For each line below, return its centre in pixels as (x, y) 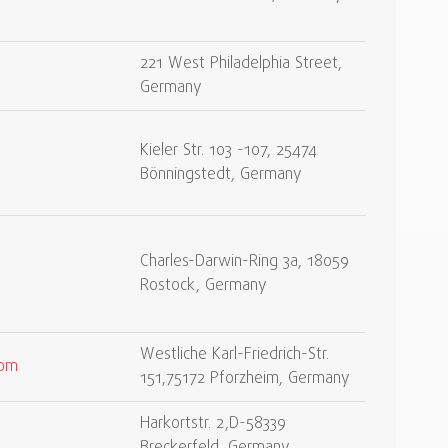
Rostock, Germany (203, 286)
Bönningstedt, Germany (221, 175)
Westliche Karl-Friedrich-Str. (234, 355)
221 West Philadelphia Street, (241, 64)
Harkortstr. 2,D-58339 (213, 424)
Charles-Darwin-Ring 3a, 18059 (244, 262)
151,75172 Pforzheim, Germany (245, 379)
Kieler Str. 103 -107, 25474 (228, 151)
